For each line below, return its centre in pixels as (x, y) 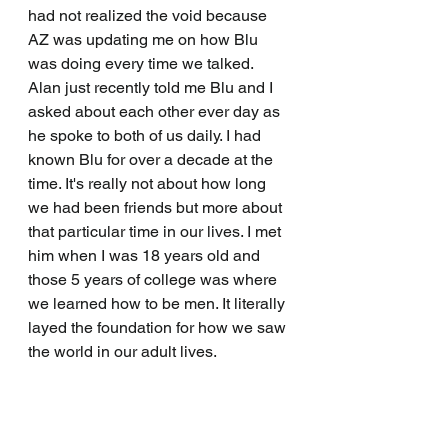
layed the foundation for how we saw (159, 328)
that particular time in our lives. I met (156, 232)
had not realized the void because (149, 16)
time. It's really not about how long (149, 184)
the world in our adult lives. (124, 352)
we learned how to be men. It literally (158, 304)
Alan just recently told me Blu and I (152, 88)
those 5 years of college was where (154, 280)
